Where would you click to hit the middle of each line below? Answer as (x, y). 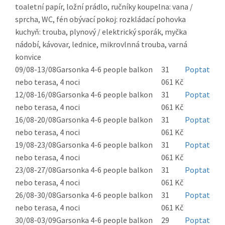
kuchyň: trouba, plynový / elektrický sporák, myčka (101, 32)
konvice (28, 57)
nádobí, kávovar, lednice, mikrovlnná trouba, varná (101, 44)
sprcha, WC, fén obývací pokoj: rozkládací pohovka (100, 19)
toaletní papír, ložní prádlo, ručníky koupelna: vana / (104, 7)
